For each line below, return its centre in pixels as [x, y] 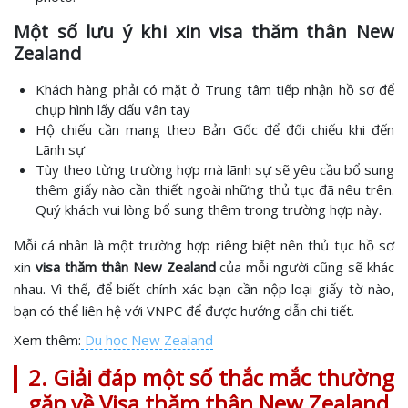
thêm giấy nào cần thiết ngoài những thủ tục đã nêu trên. [215, 189]
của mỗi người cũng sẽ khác [307, 267]
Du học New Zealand [147, 340]
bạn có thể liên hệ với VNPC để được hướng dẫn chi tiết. [184, 311]
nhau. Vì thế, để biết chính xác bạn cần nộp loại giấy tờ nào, [204, 289]
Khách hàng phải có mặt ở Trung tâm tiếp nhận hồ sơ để [215, 89]
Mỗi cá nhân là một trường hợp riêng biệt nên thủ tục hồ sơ [204, 245]
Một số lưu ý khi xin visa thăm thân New [204, 31]
